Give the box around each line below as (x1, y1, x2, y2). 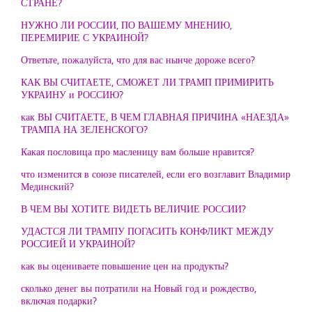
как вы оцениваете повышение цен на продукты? (21, 259, 228, 272)
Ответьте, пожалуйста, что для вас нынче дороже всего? (21, 53, 255, 66)
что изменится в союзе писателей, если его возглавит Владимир (21, 167, 290, 180)
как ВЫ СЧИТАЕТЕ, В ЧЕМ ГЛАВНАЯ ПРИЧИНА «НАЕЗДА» (21, 110, 289, 123)
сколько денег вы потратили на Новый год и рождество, (21, 281, 256, 295)
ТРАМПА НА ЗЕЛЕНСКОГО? (21, 123, 148, 136)
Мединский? (21, 180, 74, 193)
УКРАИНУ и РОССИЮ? (21, 88, 123, 101)
